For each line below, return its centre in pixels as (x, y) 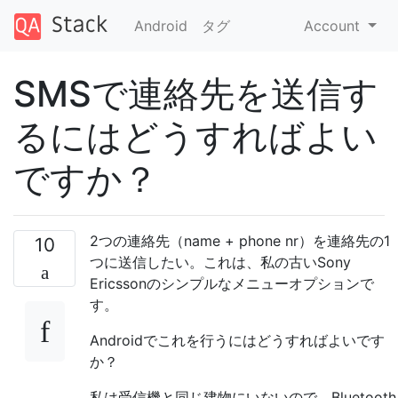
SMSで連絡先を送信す (196, 93)
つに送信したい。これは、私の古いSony (220, 262)
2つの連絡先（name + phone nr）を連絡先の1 (240, 240)
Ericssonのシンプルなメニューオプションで (232, 283)
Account (334, 25)
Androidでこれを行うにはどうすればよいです (237, 340)
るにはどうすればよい (195, 136)
